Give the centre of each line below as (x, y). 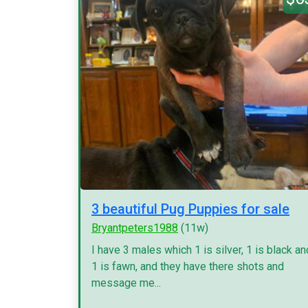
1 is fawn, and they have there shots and (188, 266)
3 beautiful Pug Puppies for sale (190, 209)
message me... (126, 283)
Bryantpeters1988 (135, 228)
